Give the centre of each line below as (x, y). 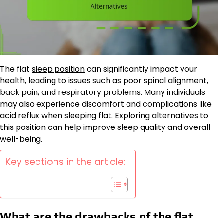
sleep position (58, 69)
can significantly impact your (141, 69)
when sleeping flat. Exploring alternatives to (124, 116)
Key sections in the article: (65, 162)
